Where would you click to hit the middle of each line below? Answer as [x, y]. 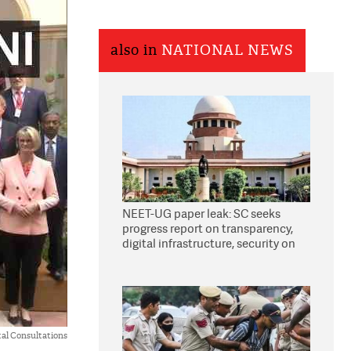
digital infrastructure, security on [209, 243]
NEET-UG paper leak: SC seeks [201, 213]
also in [136, 51]
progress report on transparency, [208, 228]
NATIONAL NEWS [228, 51]
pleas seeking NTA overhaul [195, 258]
